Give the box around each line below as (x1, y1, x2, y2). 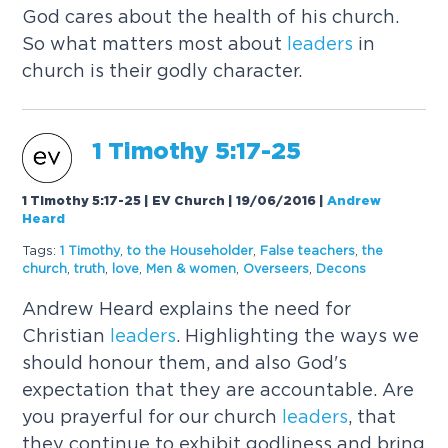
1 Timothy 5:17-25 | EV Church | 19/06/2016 (22, 196, 317, 208)
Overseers (243, 261, 310, 275)
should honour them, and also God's (22, 353, 348, 373)
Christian (22, 326, 111, 346)
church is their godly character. (22, 60, 303, 80)
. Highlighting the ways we (176, 326, 420, 346)
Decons (316, 261, 367, 275)
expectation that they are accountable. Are (22, 380, 415, 400)
